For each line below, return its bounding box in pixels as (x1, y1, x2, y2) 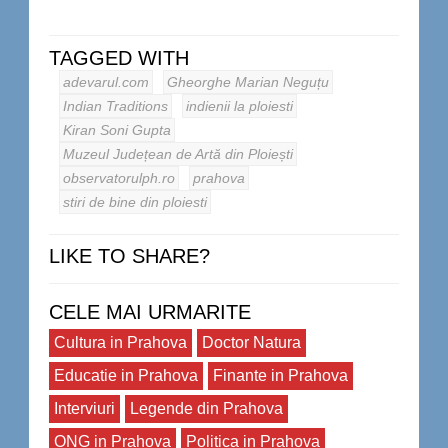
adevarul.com (63, 74, 149, 90)
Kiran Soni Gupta (63, 122, 171, 138)
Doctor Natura (202, 334, 301, 351)
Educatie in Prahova (54, 367, 198, 384)
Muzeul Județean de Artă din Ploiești (63, 146, 293, 162)
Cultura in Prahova (54, 334, 187, 351)
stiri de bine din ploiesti (63, 194, 207, 210)
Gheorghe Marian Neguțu (167, 74, 329, 90)
